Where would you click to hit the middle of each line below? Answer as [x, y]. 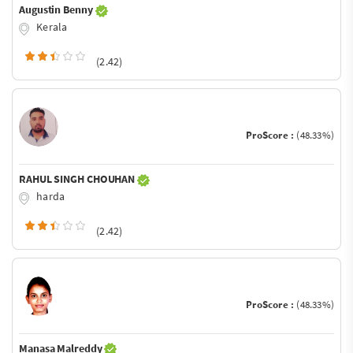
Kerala [51, 27]
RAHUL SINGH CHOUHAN [78, 178]
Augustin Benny [57, 10]
